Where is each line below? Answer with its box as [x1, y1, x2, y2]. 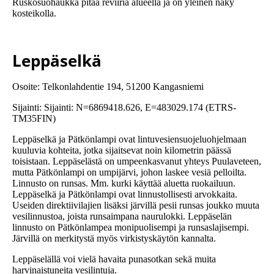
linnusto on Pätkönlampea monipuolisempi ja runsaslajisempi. [12, 222, 249, 233]
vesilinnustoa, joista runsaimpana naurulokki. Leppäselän [12, 211, 232, 222]
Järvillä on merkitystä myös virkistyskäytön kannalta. [12, 233, 216, 244]
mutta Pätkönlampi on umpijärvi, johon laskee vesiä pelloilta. [12, 167, 246, 178]
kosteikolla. [12, 8, 56, 19]
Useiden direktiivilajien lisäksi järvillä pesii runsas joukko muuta [12, 200, 259, 211]
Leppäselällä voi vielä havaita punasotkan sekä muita [12, 254, 216, 265]
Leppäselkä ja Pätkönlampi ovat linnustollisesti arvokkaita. [12, 189, 237, 200]
